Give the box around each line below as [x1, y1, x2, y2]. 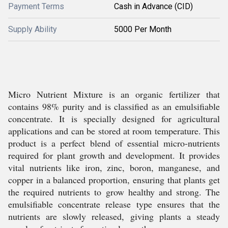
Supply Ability [8, 24, 57, 34]
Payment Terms [8, 2, 64, 11]
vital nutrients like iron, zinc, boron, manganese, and [8, 161, 220, 174]
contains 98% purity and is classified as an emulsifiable [8, 100, 220, 112]
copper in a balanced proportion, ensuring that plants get [8, 174, 220, 186]
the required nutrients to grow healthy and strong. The [8, 186, 220, 198]
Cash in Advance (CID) [114, 2, 193, 11]
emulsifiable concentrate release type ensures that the [8, 198, 220, 210]
